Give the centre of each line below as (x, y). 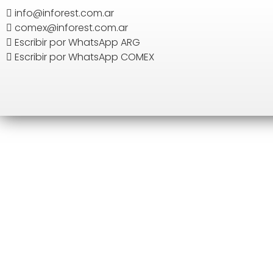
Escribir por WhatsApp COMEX (84, 57)
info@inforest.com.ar (64, 13)
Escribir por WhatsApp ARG (77, 42)
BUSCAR (30, 36)
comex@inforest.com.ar (71, 28)
